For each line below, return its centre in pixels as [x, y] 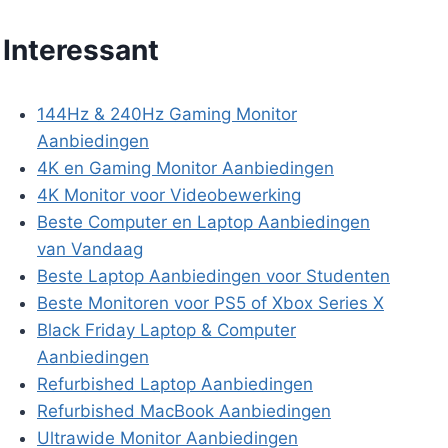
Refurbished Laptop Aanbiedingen [175, 383]
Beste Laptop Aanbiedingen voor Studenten [213, 275]
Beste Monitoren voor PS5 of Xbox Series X [210, 302]
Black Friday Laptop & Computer [166, 329]
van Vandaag [90, 248]
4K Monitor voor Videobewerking [169, 194]
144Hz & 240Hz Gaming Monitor [167, 113]
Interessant [81, 49]
